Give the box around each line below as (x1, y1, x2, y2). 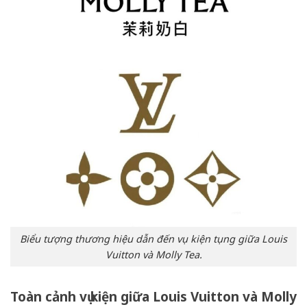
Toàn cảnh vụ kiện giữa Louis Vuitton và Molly (10, 287, 297, 306)
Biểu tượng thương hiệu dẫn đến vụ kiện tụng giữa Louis (20, 232, 287, 245)
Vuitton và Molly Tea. (105, 247, 202, 261)
